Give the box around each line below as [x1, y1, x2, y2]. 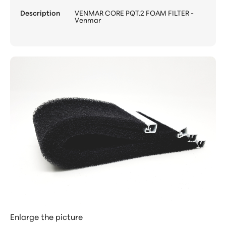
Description [20, 8, 60, 18]
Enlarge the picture [10, 210, 83, 222]
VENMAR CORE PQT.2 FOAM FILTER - [75, 8, 194, 18]
